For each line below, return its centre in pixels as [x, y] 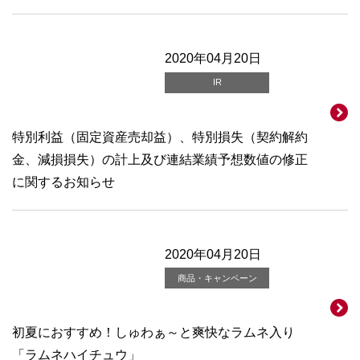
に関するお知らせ [63, 182]
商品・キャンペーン [217, 278]
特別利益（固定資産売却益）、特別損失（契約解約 [160, 137]
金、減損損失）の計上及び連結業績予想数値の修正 [160, 159]
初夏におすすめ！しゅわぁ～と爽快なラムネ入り [153, 333]
